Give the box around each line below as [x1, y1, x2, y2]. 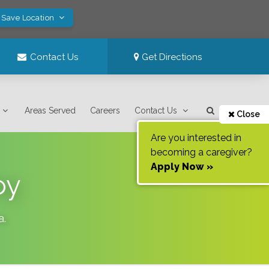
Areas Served [25, 106, 76, 115]
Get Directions [139, 52, 202, 62]
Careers [90, 106, 121, 115]
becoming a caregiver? [151, 147, 252, 158]
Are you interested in [151, 132, 241, 144]
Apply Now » [151, 161, 213, 172]
